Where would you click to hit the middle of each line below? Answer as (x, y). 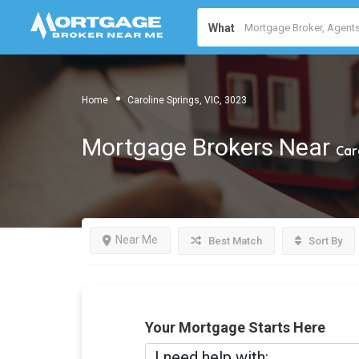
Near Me (137, 240)
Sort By (324, 241)
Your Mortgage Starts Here (235, 327)
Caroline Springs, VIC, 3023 (187, 100)
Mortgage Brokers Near (209, 147)
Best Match (234, 241)
